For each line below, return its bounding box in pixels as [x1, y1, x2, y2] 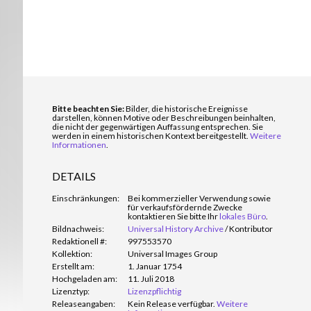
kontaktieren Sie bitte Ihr [128, 211, 219, 221]
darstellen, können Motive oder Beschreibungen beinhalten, [52, 112, 276, 123]
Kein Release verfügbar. [128, 299, 215, 309]
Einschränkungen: [52, 193, 119, 203]
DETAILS [52, 169, 96, 183]
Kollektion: [52, 249, 92, 259]
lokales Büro [219, 211, 266, 221]
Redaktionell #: [52, 236, 107, 246]
